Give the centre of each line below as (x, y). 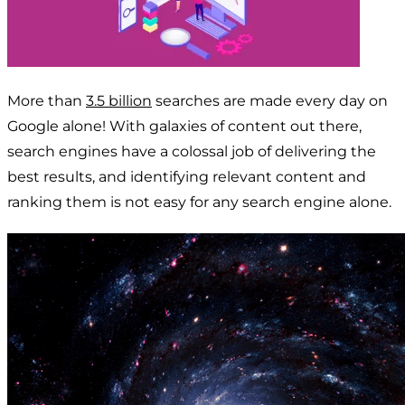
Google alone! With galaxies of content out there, (184, 126)
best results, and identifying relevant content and (187, 176)
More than (47, 100)
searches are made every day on (270, 100)
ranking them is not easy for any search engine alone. (199, 202)
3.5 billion (119, 100)
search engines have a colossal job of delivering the (192, 151)
